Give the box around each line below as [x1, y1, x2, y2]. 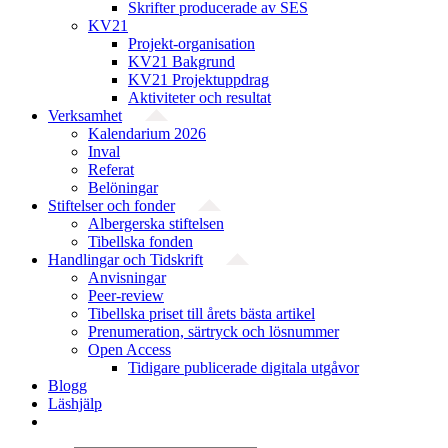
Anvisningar [88, 269, 166, 286]
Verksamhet [48, 107, 122, 124]
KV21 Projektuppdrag [128, 71, 269, 88]
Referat [88, 161, 134, 178]
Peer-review [88, 287, 164, 304]
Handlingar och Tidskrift [48, 251, 203, 268]
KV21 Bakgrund [128, 53, 235, 70]
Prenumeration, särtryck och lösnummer [88, 323, 339, 340]
